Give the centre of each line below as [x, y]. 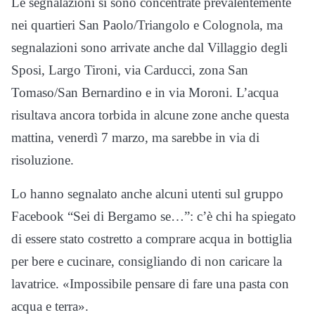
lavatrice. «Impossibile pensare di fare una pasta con [150, 284]
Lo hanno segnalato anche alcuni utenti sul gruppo [147, 194]
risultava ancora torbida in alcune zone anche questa [150, 115]
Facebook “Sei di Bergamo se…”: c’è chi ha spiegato [154, 217]
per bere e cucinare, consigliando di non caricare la [147, 262]
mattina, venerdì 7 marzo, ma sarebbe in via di [135, 138]
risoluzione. [43, 160]
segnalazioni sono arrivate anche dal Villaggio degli [149, 48]
